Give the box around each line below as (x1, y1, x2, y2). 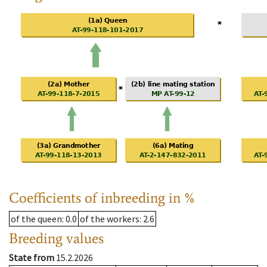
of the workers (80, 213, 139, 225)
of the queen (11, 213, 62, 225)
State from (9, 252, 54, 264)
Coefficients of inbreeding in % (9, 189, 195, 207)
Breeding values (9, 229, 104, 247)
